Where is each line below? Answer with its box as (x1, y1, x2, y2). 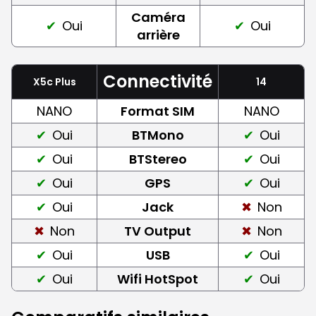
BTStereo (128, 150, 187, 168)
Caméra (130, 8, 186, 26)
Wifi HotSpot (117, 269, 198, 288)
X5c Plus (32, 74, 76, 89)
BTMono (131, 126, 184, 144)
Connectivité (103, 69, 212, 93)
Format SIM (121, 102, 195, 120)
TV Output (124, 221, 191, 240)
